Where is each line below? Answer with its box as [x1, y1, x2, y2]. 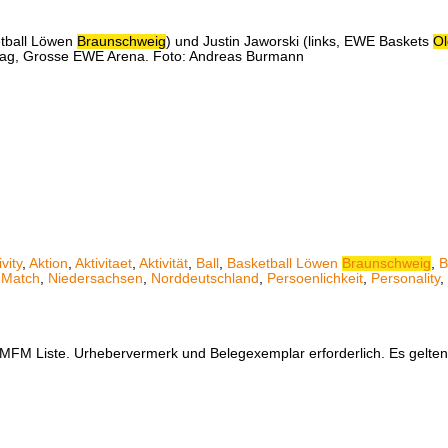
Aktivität [139, 255, 188, 271]
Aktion [29, 255, 68, 271]
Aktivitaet [75, 255, 132, 271]
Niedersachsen [48, 270, 143, 286]
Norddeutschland [151, 270, 259, 286]
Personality [371, 270, 440, 286]
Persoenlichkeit [267, 270, 363, 286]
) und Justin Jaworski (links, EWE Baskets [166, 34, 433, 50]
